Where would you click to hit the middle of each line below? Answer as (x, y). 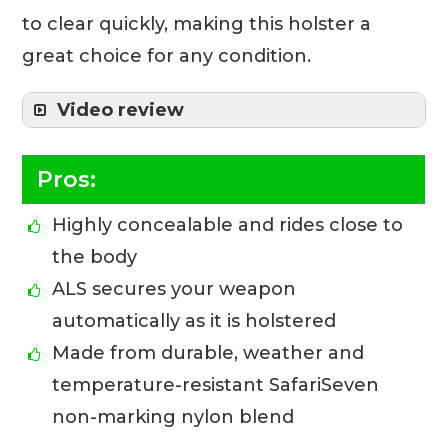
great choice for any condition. (167, 55)
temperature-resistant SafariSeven (216, 384)
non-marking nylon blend (173, 416)
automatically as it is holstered (194, 320)
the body (95, 256)
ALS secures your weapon (174, 288)
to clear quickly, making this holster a (197, 23)
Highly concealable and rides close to (228, 224)
